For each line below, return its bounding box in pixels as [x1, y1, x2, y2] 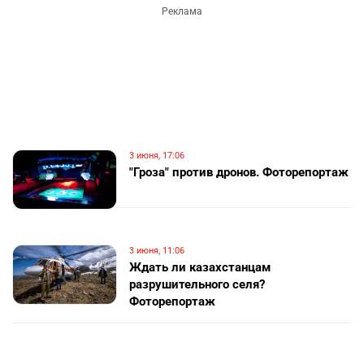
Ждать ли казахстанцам [129, 260, 271, 275]
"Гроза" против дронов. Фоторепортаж [129, 165, 349, 180]
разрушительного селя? [129, 277, 266, 292]
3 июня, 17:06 [129, 150, 185, 161]
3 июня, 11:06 [129, 245, 185, 256]
